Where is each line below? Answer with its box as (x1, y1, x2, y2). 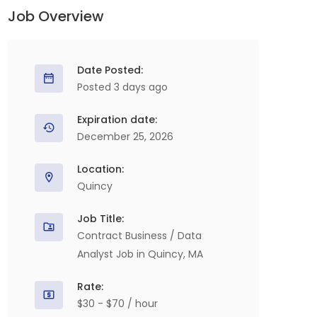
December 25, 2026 (77, 129, 173, 144)
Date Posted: (77, 63, 143, 77)
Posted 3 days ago (77, 80, 168, 94)
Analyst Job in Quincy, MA (77, 247, 203, 261)
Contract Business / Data (77, 229, 202, 243)
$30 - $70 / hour (77, 296, 158, 311)
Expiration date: (77, 113, 157, 127)
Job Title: (77, 212, 124, 226)
